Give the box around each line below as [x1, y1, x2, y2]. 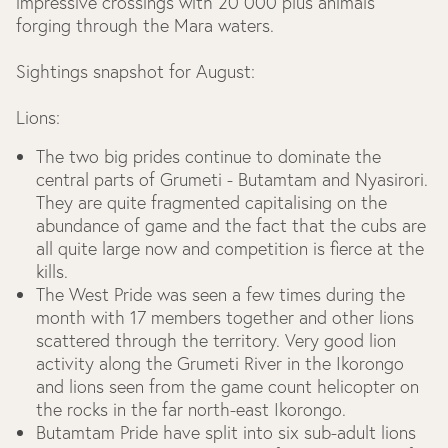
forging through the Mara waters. [16, 14, 274, 37]
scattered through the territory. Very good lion [36, 329, 396, 352]
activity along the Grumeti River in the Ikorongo [36, 352, 404, 375]
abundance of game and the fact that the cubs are [36, 214, 426, 237]
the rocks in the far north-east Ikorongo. [36, 398, 346, 421]
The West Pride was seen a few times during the [36, 283, 405, 306]
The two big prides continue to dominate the [36, 145, 381, 168]
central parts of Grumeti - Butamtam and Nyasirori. [36, 168, 428, 191]
